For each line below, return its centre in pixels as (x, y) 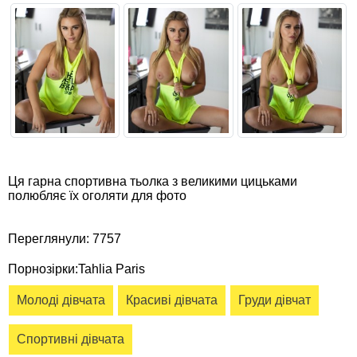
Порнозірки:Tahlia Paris (76, 269)
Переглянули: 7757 (65, 239)
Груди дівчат (275, 300)
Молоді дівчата (61, 300)
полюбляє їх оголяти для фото (97, 196)
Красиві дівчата (172, 300)
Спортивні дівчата (71, 339)
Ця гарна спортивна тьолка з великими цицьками (153, 182)
